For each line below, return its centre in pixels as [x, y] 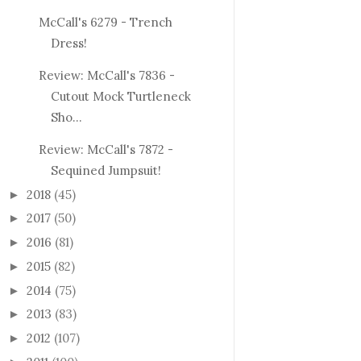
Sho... [66, 117]
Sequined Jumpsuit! [106, 170]
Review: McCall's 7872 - [106, 149]
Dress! [68, 43]
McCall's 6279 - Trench [105, 22]
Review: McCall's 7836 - [106, 75]
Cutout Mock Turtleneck [120, 96]
